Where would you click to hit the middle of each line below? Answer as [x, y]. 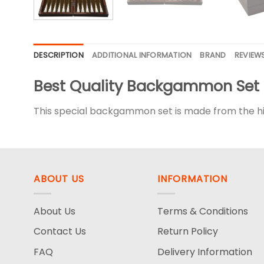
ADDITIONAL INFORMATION [142, 55]
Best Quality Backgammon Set [146, 86]
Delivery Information [205, 252]
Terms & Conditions [203, 211]
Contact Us [60, 232]
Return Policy [188, 232]
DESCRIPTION [59, 55]
